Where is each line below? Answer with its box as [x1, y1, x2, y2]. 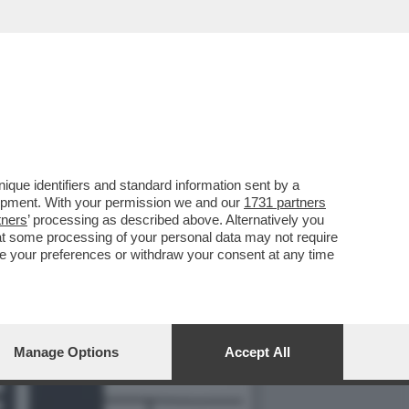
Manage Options [14, 344, 119, 360]
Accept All [225, 344, 290, 360]
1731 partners [244, 194, 326, 210]
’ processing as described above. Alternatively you [27, 212, 324, 227]
